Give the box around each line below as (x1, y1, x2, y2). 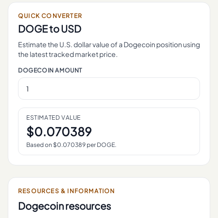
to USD (48, 22, 81, 35)
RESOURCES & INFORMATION (18, 187, 115, 195)
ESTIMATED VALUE (26, 114, 81, 121)
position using (155, 40, 200, 49)
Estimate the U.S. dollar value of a (18, 40, 124, 49)
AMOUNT (54, 67, 83, 74)
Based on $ (26, 141, 57, 148)
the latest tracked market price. (18, 50, 118, 58)
